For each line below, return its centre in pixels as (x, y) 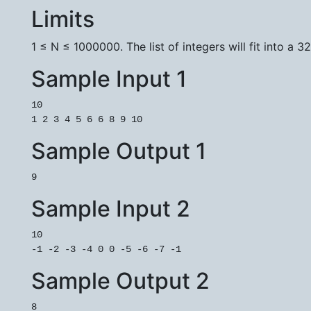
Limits (63, 19)
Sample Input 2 (111, 209)
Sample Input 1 (109, 79)
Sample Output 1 (119, 151)
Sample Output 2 (120, 281)
